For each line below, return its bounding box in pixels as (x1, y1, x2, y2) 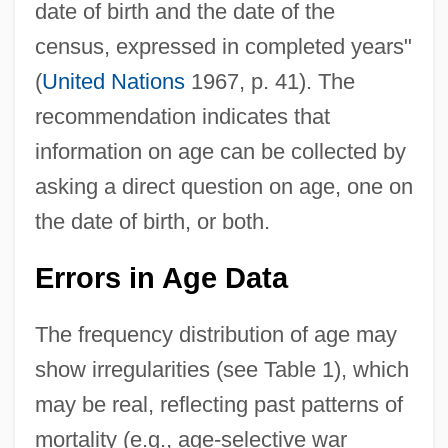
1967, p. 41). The (184, 68, 355, 94)
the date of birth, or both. (34, 208, 270, 234)
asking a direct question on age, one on (34, 173, 413, 199)
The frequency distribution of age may (34, 321, 397, 347)
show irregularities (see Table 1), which (34, 356, 409, 382)
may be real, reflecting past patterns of (34, 391, 403, 417)
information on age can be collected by (34, 138, 406, 164)
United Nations (41, 68, 185, 94)
